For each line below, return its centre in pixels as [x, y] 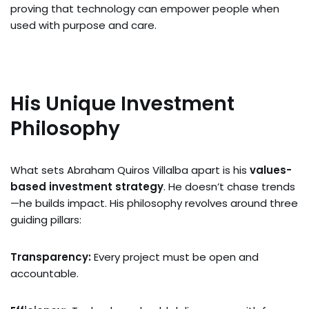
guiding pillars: [46, 219]
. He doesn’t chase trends [229, 186]
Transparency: [51, 257]
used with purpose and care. [83, 25]
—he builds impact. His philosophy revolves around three [154, 203]
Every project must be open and [175, 257]
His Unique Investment [122, 103]
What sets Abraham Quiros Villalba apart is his [130, 170]
